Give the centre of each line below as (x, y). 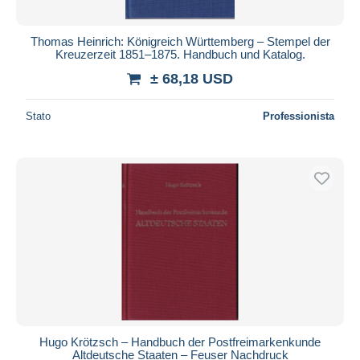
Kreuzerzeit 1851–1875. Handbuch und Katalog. (180, 54)
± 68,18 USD (192, 78)
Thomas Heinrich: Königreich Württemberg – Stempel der (180, 41)
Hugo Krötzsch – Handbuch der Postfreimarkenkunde (180, 342)
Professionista (299, 116)
